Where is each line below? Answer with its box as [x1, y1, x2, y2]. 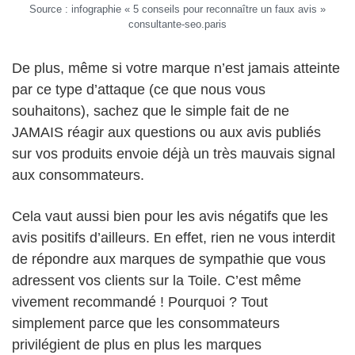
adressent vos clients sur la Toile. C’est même [12, 272, 301, 288]
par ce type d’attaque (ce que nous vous [12, 81, 265, 97]
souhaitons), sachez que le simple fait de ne [12, 102, 289, 119]
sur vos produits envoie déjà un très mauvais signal [12, 145, 335, 162]
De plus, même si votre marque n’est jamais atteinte [12, 59, 340, 76]
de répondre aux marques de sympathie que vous [12, 250, 326, 267]
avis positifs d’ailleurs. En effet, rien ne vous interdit [12, 229, 335, 246]
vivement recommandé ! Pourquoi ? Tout [12, 293, 268, 310]
